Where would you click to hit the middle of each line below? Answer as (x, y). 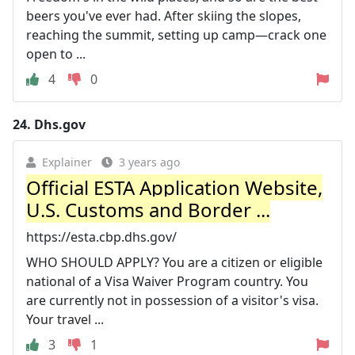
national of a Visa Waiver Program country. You (167, 281)
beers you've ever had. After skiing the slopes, (164, 16)
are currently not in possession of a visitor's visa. (172, 300)
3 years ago (149, 162)
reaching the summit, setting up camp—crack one (176, 35)
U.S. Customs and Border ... (148, 210)
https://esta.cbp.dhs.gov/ (101, 237)
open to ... (56, 54)
